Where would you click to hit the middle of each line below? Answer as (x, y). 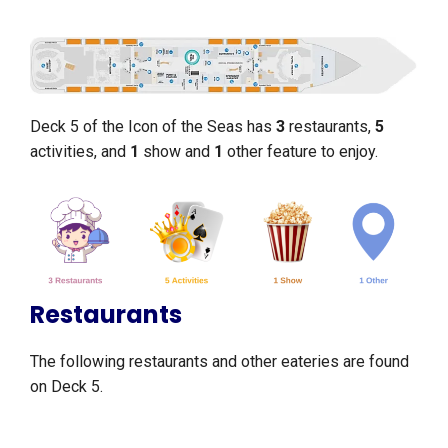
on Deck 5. (68, 387)
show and (176, 152)
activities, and (80, 152)
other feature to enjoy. (302, 152)
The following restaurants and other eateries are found (219, 362)
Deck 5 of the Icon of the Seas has (153, 127)
